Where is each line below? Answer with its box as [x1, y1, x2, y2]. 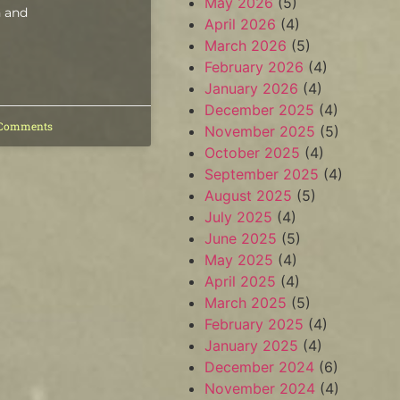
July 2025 [204, 208, 273, 226]
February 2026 [204, 58, 304, 76]
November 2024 [204, 379, 316, 397]
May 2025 [204, 251, 274, 269]
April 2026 [204, 15, 277, 33]
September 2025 [204, 165, 320, 183]
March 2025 [204, 294, 287, 312]
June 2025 [204, 229, 278, 247]
